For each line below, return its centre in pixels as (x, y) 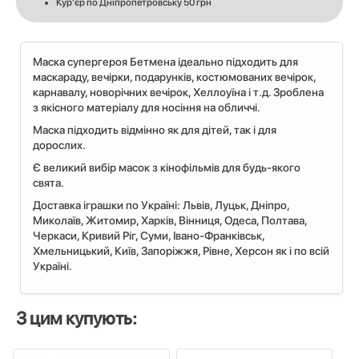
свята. (48, 183)
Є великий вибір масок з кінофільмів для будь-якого (167, 168)
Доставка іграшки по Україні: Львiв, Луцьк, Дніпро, (161, 206)
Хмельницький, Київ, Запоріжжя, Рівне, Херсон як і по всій (181, 251)
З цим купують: (77, 319)
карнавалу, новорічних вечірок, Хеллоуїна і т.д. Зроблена (178, 93)
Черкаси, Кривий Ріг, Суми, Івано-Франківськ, (149, 236)
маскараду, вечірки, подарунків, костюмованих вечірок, (174, 77)
